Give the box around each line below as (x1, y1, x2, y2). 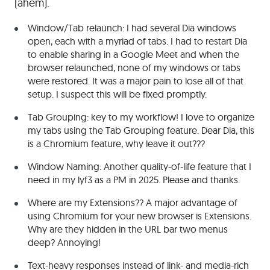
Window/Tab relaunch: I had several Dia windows (28, 21, 236, 34)
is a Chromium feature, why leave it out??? (28, 137, 205, 149)
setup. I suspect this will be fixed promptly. (28, 87, 207, 100)
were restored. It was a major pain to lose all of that (28, 74, 243, 87)
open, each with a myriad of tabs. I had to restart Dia (28, 34, 247, 47)
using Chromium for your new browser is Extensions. (28, 209, 251, 222)
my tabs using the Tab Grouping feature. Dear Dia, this (28, 124, 254, 136)
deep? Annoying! (28, 236, 101, 248)
